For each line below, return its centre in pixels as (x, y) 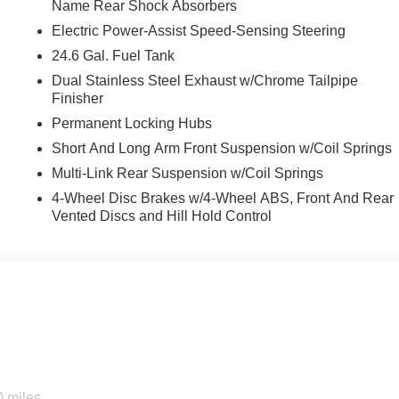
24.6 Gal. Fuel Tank (114, 55)
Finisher (78, 98)
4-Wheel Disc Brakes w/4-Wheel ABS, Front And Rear (223, 198)
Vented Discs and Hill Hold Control (162, 216)
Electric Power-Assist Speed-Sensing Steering (199, 30)
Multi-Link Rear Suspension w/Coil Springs (188, 173)
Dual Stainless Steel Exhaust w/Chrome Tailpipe (205, 80)
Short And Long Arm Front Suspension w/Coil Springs (222, 148)
